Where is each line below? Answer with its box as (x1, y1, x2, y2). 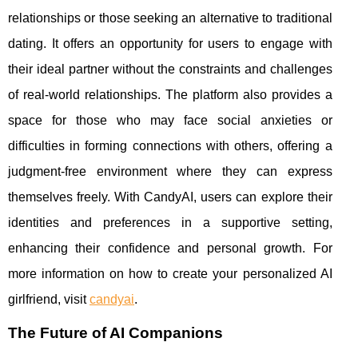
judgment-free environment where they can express (8, 164, 332, 178)
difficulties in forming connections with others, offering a (8, 138, 332, 153)
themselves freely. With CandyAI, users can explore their (8, 189, 332, 204)
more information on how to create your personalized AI (8, 266, 332, 280)
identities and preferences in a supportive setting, (8, 215, 332, 229)
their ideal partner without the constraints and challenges (8, 62, 332, 76)
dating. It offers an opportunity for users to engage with (8, 36, 332, 50)
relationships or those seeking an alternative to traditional (8, 10, 332, 25)
